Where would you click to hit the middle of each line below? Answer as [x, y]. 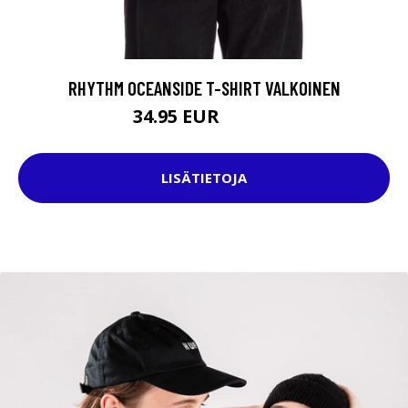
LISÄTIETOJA [204, 178]
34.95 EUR [178, 116]
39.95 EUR [250, 118]
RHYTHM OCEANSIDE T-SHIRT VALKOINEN [204, 87]
